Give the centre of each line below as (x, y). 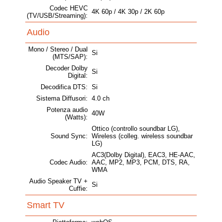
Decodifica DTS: (64, 87)
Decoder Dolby (67, 68)
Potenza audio (67, 110)
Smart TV (46, 205)
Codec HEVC (69, 8)
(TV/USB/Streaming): (57, 16)
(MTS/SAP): (70, 57)
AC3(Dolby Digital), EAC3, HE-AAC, (143, 155)
